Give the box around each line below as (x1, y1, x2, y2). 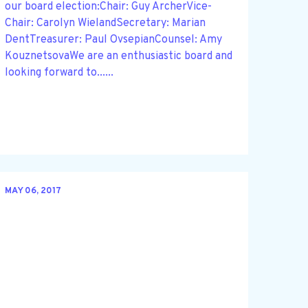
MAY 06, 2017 (4, 186, 61, 197)
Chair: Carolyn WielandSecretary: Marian (4, 16, 206, 30)
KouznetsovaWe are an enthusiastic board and (4, 49, 232, 63)
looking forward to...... (4, 65, 113, 80)
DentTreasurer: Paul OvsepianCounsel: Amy (4, 32, 222, 47)
